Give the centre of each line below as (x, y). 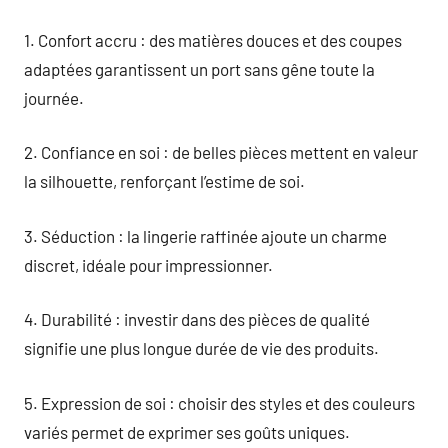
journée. (54, 97)
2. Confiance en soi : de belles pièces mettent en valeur (221, 152)
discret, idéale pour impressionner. (148, 264)
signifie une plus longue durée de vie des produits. (201, 348)
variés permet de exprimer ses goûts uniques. (187, 431)
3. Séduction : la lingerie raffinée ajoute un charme (205, 235)
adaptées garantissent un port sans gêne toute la (199, 68)
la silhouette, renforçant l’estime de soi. (164, 181)
